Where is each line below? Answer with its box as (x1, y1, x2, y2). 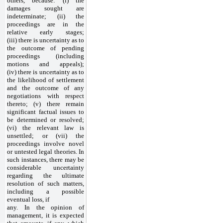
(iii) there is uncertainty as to (7, 36, 84, 44)
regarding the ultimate (7, 171, 84, 179)
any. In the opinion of (7, 203, 84, 211)
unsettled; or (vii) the (7, 131, 84, 139)
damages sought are (7, 4, 84, 12)
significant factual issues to (7, 108, 84, 115)
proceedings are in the (7, 20, 84, 28)
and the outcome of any (7, 84, 84, 92)
